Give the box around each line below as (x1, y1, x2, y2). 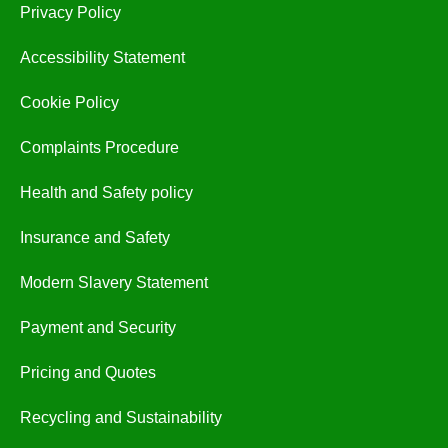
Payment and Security (20, 319, 176, 336)
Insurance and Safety (20, 229, 170, 246)
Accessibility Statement (20, 49, 185, 66)
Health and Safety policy (20, 184, 193, 201)
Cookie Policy (20, 94, 119, 111)
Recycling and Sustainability (20, 409, 222, 426)
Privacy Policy (20, 4, 121, 21)
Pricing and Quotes (20, 364, 156, 381)
